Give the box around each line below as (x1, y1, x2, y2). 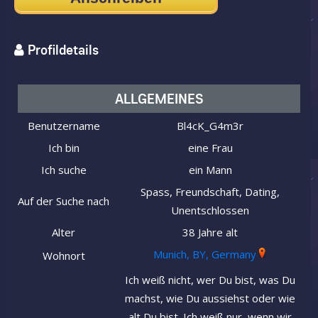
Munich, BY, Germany (153, 247, 256, 262)
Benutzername (27, 119, 100, 133)
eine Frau (187, 141, 233, 155)
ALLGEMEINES (114, 89, 204, 108)
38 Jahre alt (182, 225, 238, 240)
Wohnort (42, 248, 85, 263)
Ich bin (48, 141, 79, 155)
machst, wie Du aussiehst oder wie (125, 291, 295, 306)
